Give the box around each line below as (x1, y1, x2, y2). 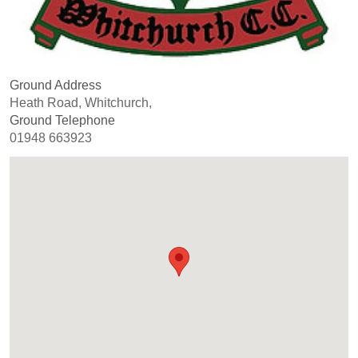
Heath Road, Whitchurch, (10, 96, 152, 109)
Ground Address (10, 78, 101, 92)
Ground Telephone (10, 113, 115, 127)
